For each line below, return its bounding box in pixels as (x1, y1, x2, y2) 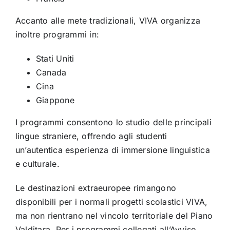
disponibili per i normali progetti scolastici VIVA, (15, 196, 208, 207)
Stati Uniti (35, 53, 74, 64)
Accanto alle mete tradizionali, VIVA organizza (15, 15, 201, 26)
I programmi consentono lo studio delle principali (15, 117, 212, 127)
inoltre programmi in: (15, 29, 100, 40)
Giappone (35, 94, 74, 105)
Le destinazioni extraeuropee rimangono (15, 182, 177, 193)
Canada (35, 67, 67, 78)
